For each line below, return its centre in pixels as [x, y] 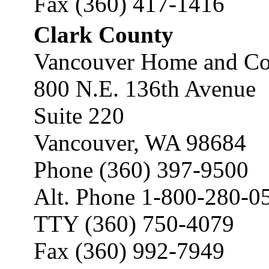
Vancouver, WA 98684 [140, 143]
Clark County [104, 35]
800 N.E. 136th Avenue [145, 89]
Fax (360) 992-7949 [129, 251]
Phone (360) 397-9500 [141, 170]
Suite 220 [79, 116]
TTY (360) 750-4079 [134, 224]
